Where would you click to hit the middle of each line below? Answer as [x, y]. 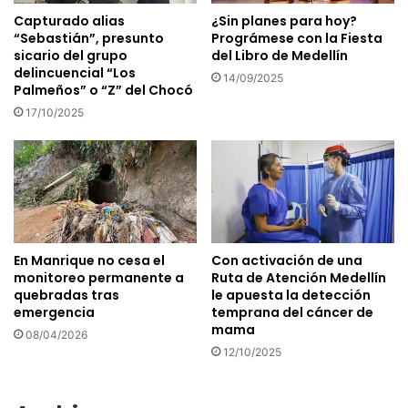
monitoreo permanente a [99, 278]
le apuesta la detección [291, 296]
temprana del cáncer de [292, 313]
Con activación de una [287, 261]
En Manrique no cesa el [89, 261]
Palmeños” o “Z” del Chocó [103, 91]
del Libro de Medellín [280, 56]
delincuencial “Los [75, 73]
